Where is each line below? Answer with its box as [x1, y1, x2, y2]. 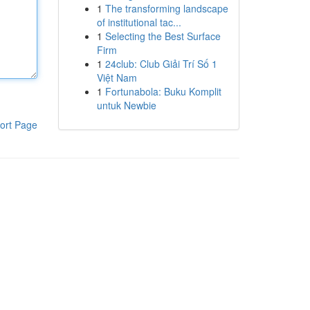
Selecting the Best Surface [104, 29, 221, 43]
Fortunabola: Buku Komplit [104, 84, 221, 98]
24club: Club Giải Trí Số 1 [104, 57, 217, 71]
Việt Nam [96, 71, 137, 84]
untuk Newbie [96, 98, 156, 112]
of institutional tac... [96, 15, 181, 29]
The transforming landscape [104, 1, 228, 15]
